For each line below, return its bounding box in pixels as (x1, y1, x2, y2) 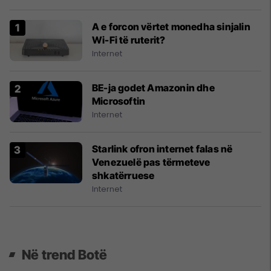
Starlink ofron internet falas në (92, 143, 233, 155)
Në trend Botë (22, 247, 108, 263)
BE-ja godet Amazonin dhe (92, 82, 215, 94)
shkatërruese (92, 169, 155, 182)
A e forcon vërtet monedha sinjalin (92, 21, 250, 33)
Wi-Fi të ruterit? (92, 34, 166, 47)
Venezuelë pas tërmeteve (92, 156, 211, 169)
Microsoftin (92, 95, 146, 108)
